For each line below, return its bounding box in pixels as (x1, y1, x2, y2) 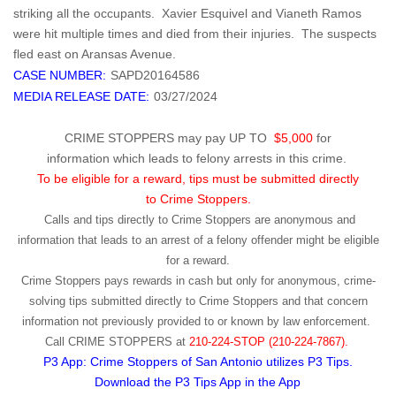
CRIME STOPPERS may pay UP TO (65, 130, 270, 145)
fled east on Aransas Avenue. (13, 46, 176, 61)
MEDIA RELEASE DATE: (13, 88, 149, 103)
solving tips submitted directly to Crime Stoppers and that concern (28, 293, 368, 308)
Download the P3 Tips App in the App (95, 374, 301, 389)
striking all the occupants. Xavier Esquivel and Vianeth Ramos (13, 5, 362, 20)
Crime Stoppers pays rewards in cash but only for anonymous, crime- (20, 273, 376, 287)
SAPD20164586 (110, 67, 200, 82)
